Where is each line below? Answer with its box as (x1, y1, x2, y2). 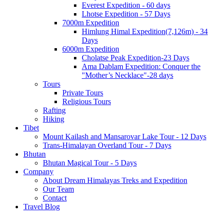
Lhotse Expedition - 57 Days (82, 10, 170, 18)
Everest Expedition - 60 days (82, 1, 170, 9)
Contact (43, 194, 67, 202)
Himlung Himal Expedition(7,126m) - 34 (82, 27, 208, 36)
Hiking (43, 115, 64, 123)
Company (23, 167, 54, 176)
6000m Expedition (62, 45, 119, 53)
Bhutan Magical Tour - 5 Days (43, 159, 137, 167)
